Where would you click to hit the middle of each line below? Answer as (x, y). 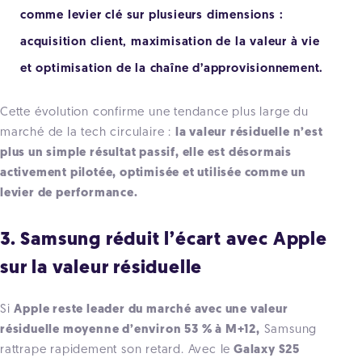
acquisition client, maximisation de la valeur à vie (170, 42)
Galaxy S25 (265, 350)
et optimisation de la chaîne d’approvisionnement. (172, 69)
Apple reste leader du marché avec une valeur (151, 309)
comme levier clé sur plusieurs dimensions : (152, 15)
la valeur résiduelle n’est (249, 133)
